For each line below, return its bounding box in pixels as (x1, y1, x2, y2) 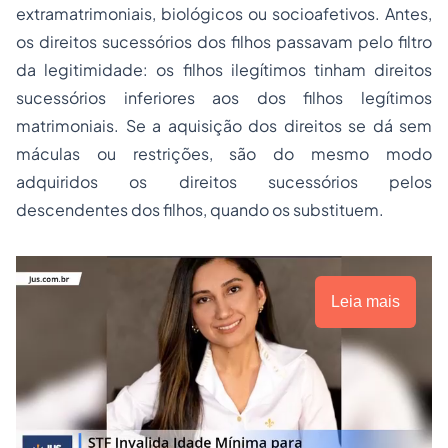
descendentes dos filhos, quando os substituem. (16, 199, 384, 221)
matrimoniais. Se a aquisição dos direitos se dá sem (16, 115, 432, 137)
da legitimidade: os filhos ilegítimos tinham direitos (16, 59, 432, 81)
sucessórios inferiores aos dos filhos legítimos (16, 87, 432, 109)
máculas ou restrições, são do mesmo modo (16, 143, 432, 165)
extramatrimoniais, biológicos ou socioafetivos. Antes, (16, 3, 432, 25)
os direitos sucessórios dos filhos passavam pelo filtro (16, 31, 432, 53)
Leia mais (331, 293, 400, 311)
